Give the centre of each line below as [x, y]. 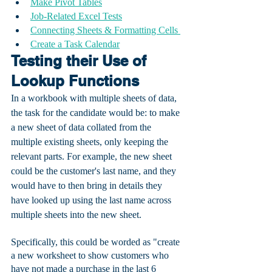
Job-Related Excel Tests [76, 16]
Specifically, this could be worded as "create [97, 242]
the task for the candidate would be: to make [97, 113]
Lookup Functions [75, 81]
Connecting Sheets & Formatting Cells [105, 30]
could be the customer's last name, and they [95, 171]
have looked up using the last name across [92, 200]
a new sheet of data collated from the [82, 127]
